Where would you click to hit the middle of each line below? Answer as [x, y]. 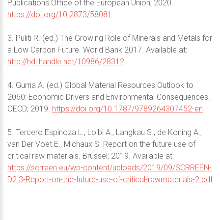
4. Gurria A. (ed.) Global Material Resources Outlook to [100, 85]
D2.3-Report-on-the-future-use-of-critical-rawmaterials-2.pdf [110, 180]
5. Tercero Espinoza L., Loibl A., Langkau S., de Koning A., [105, 133]
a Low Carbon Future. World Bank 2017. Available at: [97, 50]
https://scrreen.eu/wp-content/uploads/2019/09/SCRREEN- [110, 168]
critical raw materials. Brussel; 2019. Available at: [91, 156]
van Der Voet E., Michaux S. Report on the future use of [101, 144]
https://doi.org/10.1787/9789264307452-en [127, 109]
